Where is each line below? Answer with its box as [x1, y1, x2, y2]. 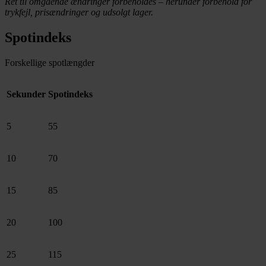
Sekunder [7, 88, 46, 99]
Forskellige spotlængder [5, 57, 94, 68]
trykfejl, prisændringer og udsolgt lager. [5, 7, 153, 17]
